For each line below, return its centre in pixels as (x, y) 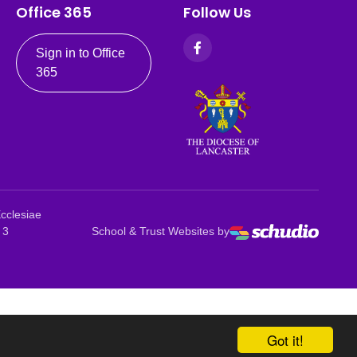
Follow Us (217, 12)
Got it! (285, 340)
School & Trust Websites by (161, 231)
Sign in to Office (80, 53)
